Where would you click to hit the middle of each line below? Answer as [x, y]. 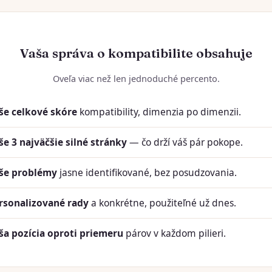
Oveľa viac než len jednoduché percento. [136, 78]
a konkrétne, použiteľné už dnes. [162, 202]
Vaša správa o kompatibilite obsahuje [136, 53]
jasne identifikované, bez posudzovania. [147, 172]
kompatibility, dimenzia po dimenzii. [159, 111]
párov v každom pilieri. [175, 233]
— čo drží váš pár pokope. [185, 142]
